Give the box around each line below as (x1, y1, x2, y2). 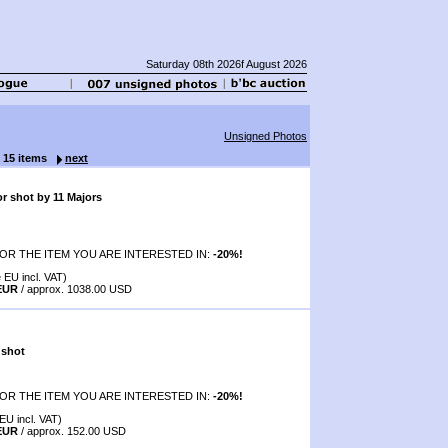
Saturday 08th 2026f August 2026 (146, 58, 307, 70)
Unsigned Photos (224, 129, 307, 142)
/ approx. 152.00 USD (18, 424, 126, 437)
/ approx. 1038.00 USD (18, 282, 132, 295)
